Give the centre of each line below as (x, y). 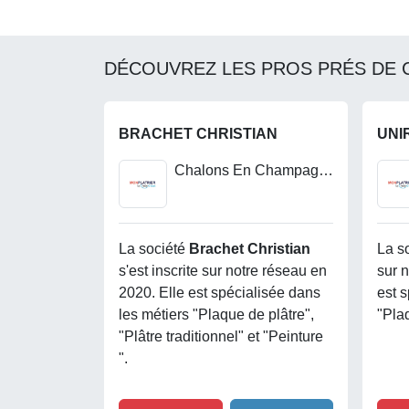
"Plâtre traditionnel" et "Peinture (221, 336)
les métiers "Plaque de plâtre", (216, 314)
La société (154, 248)
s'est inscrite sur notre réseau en (223, 270)
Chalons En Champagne (325, 170)
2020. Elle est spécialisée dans (220, 292)
